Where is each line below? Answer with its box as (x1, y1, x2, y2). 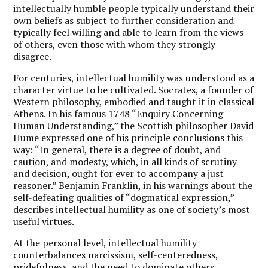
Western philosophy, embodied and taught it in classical (13, 95, 255, 108)
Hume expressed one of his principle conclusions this (13, 130, 243, 144)
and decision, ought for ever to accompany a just (13, 166, 224, 180)
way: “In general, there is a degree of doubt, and (13, 142, 221, 156)
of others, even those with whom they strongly (13, 37, 216, 51)
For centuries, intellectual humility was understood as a (13, 71, 255, 84)
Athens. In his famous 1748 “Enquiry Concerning (13, 106, 224, 120)
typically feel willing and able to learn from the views (13, 25, 244, 39)
